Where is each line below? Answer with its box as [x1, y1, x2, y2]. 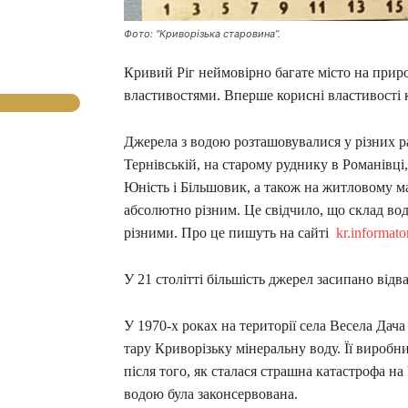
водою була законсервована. [124, 385, 298, 402]
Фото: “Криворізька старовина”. [124, 26, 280, 40]
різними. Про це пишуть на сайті [124, 224, 336, 240]
